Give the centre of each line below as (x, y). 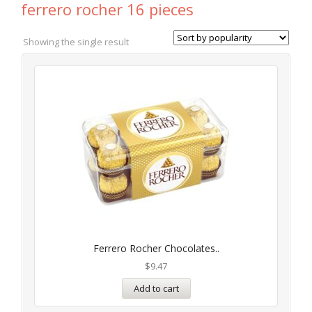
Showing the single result (76, 42)
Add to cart (156, 288)
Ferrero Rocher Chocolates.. (156, 248)
